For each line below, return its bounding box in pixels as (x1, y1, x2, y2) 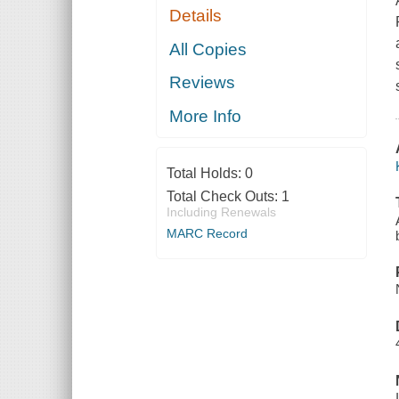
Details (169, 6, 223, 26)
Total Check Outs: (166, 188, 281, 204)
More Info (169, 106, 242, 126)
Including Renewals (166, 204, 276, 219)
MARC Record (166, 225, 248, 240)
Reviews (169, 73, 236, 93)
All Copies (169, 39, 248, 59)
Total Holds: (166, 165, 245, 181)
